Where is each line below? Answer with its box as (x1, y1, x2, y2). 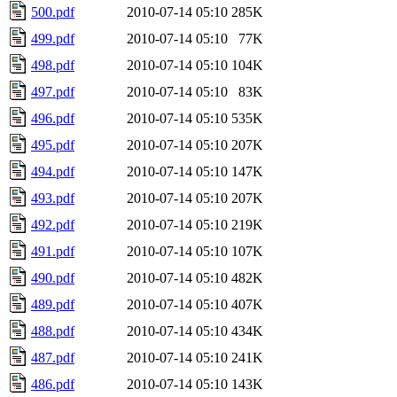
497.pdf (31, 83, 74, 99)
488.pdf (31, 323, 74, 339)
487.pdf (31, 349, 74, 365)
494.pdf (31, 163, 74, 179)
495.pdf (31, 136, 74, 152)
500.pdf (31, 4, 74, 19)
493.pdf (31, 190, 74, 206)
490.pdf (31, 269, 74, 285)
